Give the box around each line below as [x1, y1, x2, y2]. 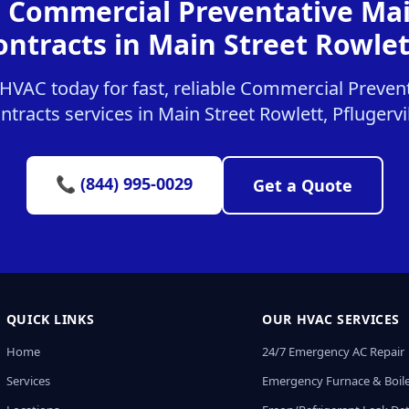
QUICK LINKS [5, 310, 95, 328]
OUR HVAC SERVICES [262, 310, 400, 328]
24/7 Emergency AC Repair [262, 343, 405, 360]
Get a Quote [252, 174, 352, 196]
